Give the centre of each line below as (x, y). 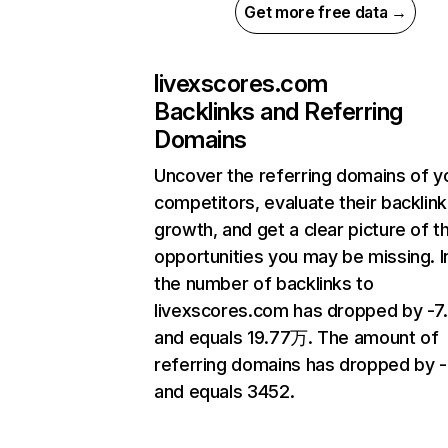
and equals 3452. (224, 392)
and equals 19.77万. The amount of (296, 338)
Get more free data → (325, 12)
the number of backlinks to (264, 284)
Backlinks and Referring (278, 112)
